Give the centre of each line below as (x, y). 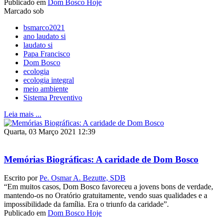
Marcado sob (24, 11)
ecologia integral (49, 80)
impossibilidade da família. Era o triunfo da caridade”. (88, 204)
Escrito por (22, 178)
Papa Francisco (47, 54)
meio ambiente (46, 89)
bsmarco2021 (44, 28)
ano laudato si (45, 36)
